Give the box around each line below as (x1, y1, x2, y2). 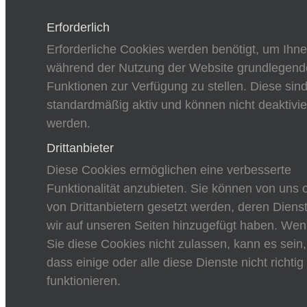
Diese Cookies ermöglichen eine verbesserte (47, 163, 291, 177)
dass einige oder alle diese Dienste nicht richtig (47, 256, 304, 270)
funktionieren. (47, 274, 121, 288)
